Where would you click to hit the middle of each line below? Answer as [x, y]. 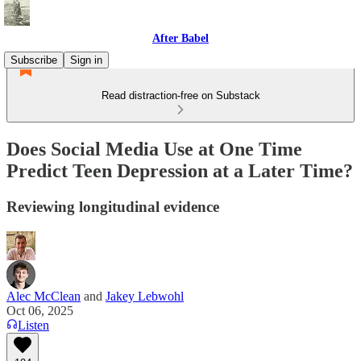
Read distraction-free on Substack [180, 95]
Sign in [86, 60]
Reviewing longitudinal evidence [113, 206]
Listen [33, 325]
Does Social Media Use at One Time [154, 149]
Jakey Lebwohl [145, 296]
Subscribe [34, 60]
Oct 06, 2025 [40, 310]
